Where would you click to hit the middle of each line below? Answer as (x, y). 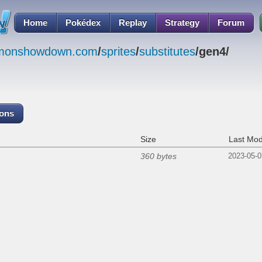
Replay (133, 23)
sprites (118, 52)
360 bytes (158, 156)
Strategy (182, 23)
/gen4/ (212, 52)
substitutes (167, 52)
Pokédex (83, 23)
